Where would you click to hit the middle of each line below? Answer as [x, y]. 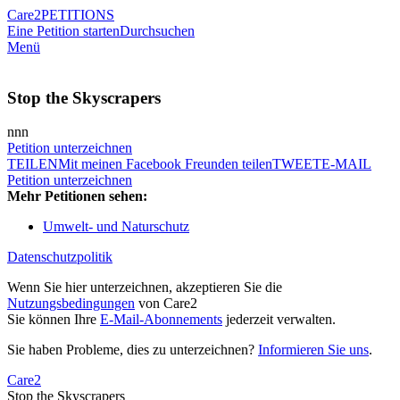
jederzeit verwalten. [279, 320]
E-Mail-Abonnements [161, 320]
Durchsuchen [157, 31]
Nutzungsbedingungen [71, 304]
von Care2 [166, 304]
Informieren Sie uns [313, 350]
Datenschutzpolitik [60, 257]
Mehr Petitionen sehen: [77, 196]
